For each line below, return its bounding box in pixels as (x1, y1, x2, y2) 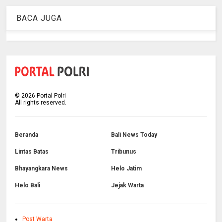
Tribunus (111, 148, 136, 155)
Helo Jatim (111, 165, 142, 172)
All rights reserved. (15, 99, 67, 106)
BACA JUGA (16, 13, 62, 23)
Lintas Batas (15, 148, 49, 155)
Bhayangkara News (15, 165, 68, 172)
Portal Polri (35, 92, 66, 99)
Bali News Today (111, 131, 157, 138)
